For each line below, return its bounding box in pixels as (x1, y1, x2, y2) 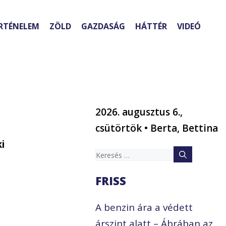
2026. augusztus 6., (95, 105, 183, 119)
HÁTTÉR (135, 21, 167, 32)
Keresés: (95, 147, 133, 161)
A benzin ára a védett (95, 201, 193, 214)
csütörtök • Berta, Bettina (95, 122, 218, 135)
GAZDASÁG (81, 21, 125, 32)
